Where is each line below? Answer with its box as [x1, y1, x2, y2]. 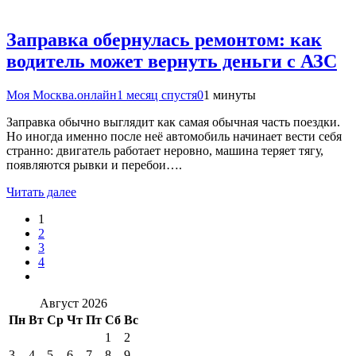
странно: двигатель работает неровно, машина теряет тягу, [6, 143, 323, 157]
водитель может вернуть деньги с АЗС [6, 51, 337, 72]
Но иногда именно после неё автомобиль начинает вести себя [6, 129, 342, 143]
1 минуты [203, 87, 256, 102]
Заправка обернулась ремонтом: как [6, 29, 322, 51]
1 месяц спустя [117, 87, 197, 102]
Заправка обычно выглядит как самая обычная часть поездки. [6, 114, 340, 129]
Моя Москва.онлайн [6, 87, 117, 102]
